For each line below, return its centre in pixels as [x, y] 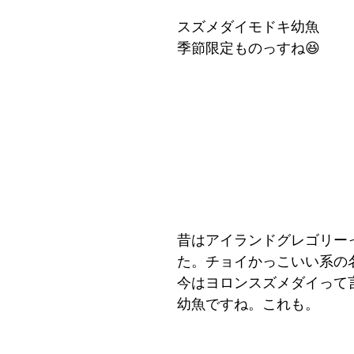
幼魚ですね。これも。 [248, 305]
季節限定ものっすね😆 [249, 49]
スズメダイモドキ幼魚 [248, 27]
